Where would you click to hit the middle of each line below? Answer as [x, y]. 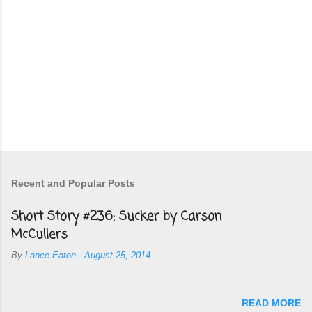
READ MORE [271, 303]
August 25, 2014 [117, 255]
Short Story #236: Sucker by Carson [116, 216]
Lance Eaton [50, 255]
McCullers [39, 234]
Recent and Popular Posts [73, 183]
